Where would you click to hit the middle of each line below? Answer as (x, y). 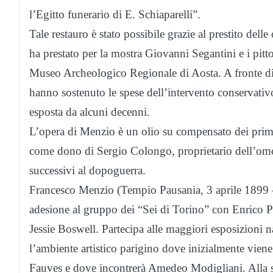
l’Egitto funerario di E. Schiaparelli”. (115, 14)
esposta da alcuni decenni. (90, 112)
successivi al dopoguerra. (87, 170)
